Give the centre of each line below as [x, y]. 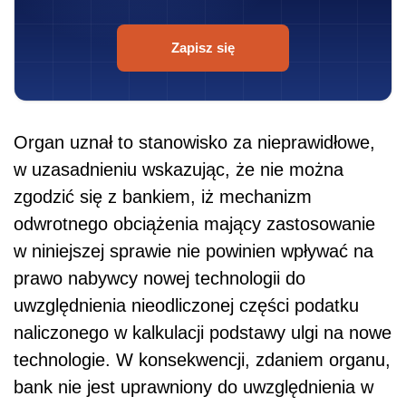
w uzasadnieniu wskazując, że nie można [179, 170]
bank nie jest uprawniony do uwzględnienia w [193, 387]
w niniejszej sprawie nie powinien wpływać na [193, 251]
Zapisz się [203, 48]
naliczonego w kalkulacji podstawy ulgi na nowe [203, 333]
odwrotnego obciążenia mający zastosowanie [194, 224]
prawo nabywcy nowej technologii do [159, 279]
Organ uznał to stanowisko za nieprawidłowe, [194, 143]
